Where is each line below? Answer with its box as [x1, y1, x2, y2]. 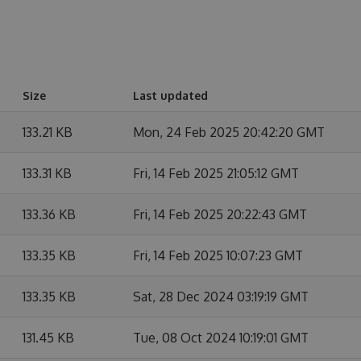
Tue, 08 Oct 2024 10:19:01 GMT [133, 330, 309, 346]
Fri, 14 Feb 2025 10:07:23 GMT [133, 247, 303, 263]
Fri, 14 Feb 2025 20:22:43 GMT [133, 206, 307, 222]
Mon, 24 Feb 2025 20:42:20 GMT [133, 124, 325, 140]
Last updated [133, 89, 208, 102]
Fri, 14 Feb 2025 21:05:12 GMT [133, 165, 299, 181]
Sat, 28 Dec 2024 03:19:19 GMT [133, 288, 309, 305]
